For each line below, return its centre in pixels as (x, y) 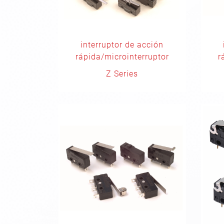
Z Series (122, 73)
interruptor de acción (122, 44)
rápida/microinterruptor (122, 56)
